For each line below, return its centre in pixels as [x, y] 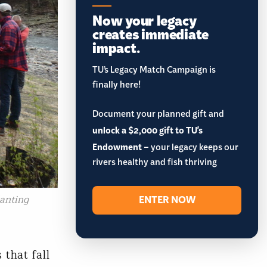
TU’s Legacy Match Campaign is [154, 71]
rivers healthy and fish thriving [155, 164]
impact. [116, 46]
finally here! [117, 86]
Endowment [117, 147]
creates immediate [151, 33]
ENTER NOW [167, 200]
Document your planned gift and [158, 115]
